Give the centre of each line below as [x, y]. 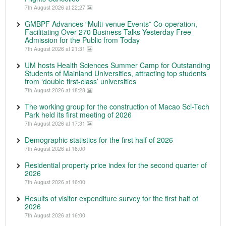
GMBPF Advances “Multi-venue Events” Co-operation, [111, 24]
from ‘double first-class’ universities [80, 81]
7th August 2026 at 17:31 [56, 124]
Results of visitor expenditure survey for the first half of [111, 199]
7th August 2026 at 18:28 [56, 90]
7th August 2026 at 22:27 [56, 8]
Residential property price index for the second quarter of [116, 165]
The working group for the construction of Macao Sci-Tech [117, 107]
